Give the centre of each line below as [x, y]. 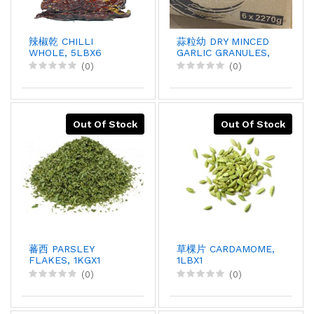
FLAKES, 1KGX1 [64, 260]
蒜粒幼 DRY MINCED [223, 41]
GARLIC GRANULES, [223, 52]
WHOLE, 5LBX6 [65, 52]
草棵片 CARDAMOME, [226, 249]
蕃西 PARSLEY [61, 249]
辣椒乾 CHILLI [61, 41]
